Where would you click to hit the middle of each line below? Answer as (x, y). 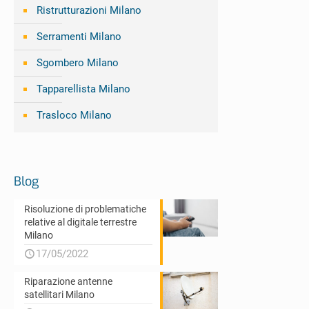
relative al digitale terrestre (80, 222)
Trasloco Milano (74, 116)
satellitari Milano (59, 295)
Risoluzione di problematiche (85, 209)
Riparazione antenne (68, 282)
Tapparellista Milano (83, 89)
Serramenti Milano (79, 37)
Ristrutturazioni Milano (89, 11)
